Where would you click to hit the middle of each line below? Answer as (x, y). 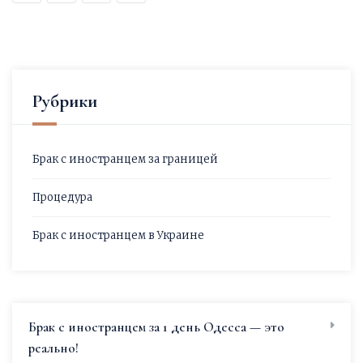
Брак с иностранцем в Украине (118, 236)
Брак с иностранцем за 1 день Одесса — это (156, 327)
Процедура (62, 198)
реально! (53, 348)
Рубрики (65, 102)
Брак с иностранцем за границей (125, 160)
